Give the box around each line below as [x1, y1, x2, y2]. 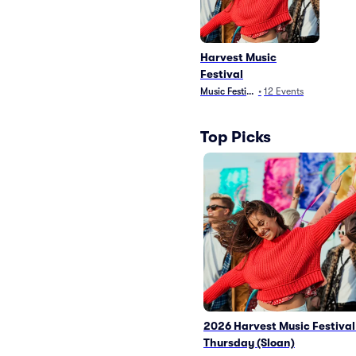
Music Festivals [200, 86, 263, 97]
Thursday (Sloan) [203, 336, 295, 349]
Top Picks [200, 127, 271, 146]
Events [276, 86, 304, 97]
